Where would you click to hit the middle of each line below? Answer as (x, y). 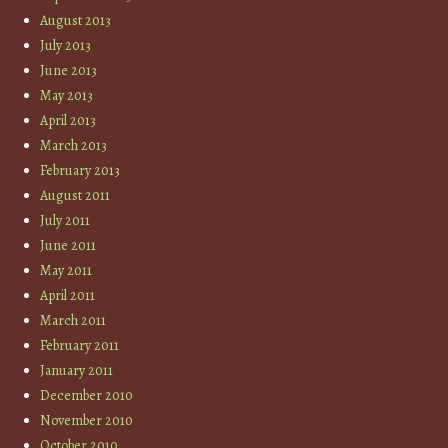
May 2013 (67, 96)
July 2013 (66, 46)
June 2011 (68, 246)
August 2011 (75, 196)
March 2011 (73, 321)
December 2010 (87, 396)
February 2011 (80, 346)
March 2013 (74, 146)
